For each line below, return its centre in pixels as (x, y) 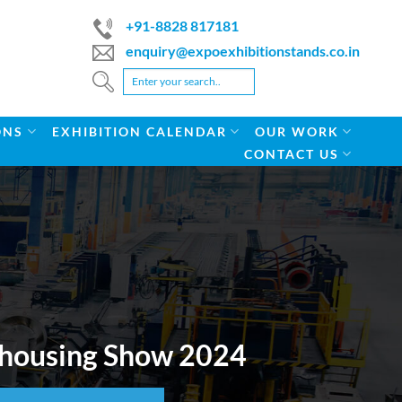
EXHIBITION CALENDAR (139, 131)
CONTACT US (291, 153)
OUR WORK (297, 131)
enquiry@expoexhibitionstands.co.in (243, 50)
